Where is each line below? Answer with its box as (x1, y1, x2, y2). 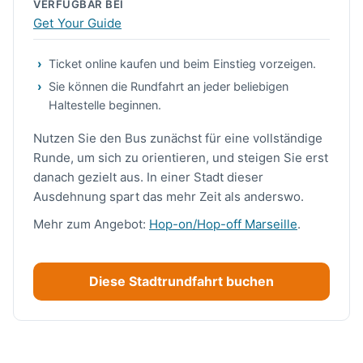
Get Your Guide (33, 15, 122, 31)
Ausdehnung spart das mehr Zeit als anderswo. (33, 188, 304, 204)
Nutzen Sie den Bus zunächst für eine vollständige (33, 130, 322, 146)
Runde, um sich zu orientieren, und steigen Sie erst (33, 149, 328, 165)
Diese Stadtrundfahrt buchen (89, 273, 274, 290)
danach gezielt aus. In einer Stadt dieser (33, 169, 263, 185)
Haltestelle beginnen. (49, 97, 162, 112)
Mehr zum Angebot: (33, 216, 149, 233)
